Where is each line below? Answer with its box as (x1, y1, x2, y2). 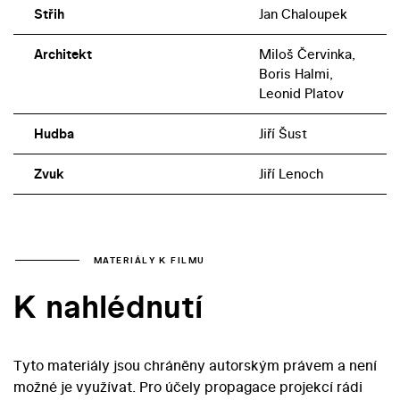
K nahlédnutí (13, 284, 203, 329)
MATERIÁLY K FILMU (94, 254, 205, 266)
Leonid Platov (258, 84, 344, 104)
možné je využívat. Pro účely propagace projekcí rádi (13, 376, 362, 396)
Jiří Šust (258, 124, 307, 144)
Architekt (33, 45, 92, 64)
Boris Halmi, (258, 64, 333, 84)
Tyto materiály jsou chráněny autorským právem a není (13, 354, 377, 375)
